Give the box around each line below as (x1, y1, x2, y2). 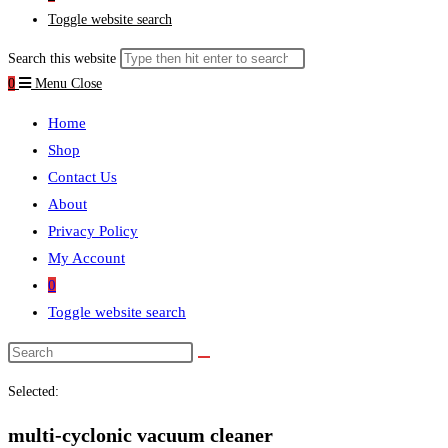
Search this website (8, 51, 116, 66)
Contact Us (48, 169, 117, 185)
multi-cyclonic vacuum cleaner (8, 423, 273, 446)
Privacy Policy (48, 223, 138, 239)
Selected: (8, 384, 59, 399)
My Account (48, 250, 125, 266)
